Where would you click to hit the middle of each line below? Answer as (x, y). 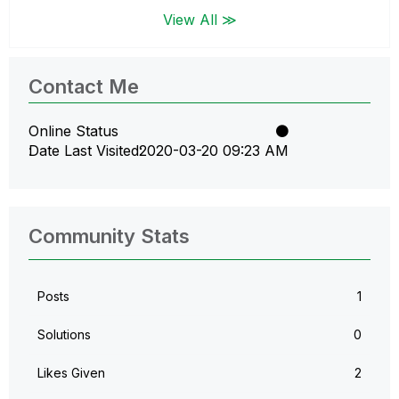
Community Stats (109, 236)
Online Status (73, 130)
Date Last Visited (84, 150)
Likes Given (71, 372)
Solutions (64, 334)
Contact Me (84, 86)
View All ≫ (199, 19)
